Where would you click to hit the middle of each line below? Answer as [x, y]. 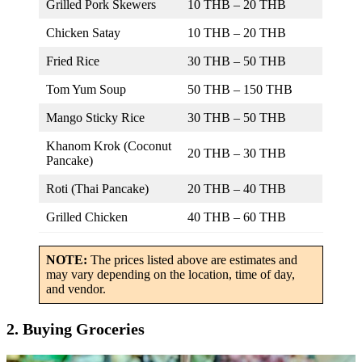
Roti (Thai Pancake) [97, 189]
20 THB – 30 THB [237, 154]
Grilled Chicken [87, 217]
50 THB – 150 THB [240, 90]
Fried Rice [73, 61]
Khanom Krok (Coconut [109, 146]
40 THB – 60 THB [237, 217]
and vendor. [76, 289]
